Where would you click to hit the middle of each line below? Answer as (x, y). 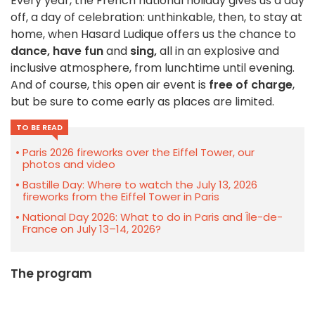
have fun (78, 51)
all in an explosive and (218, 51)
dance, (30, 51)
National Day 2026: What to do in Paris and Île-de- (153, 217)
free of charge (251, 85)
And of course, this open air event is (110, 85)
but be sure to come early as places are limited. (142, 102)
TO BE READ (39, 128)
